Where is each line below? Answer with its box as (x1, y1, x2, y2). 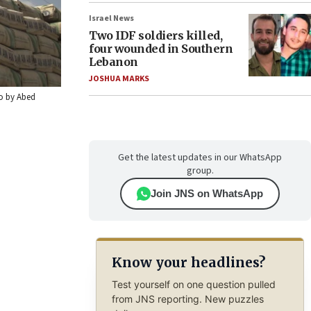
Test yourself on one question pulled (111, 278, 276, 290)
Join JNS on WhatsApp (151, 187, 263, 199)
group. (186, 164, 214, 178)
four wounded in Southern (89, 42, 233, 56)
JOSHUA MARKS (89, 73, 149, 85)
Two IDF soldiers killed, (89, 28, 222, 42)
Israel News (89, 12, 134, 24)
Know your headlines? (111, 254, 265, 271)
